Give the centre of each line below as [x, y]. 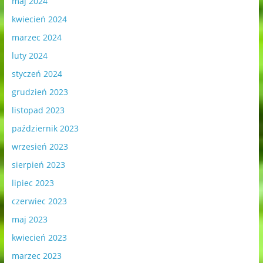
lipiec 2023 [33, 183]
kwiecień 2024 [39, 19]
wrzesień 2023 [40, 147]
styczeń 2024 [37, 74]
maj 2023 [29, 220]
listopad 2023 [38, 110]
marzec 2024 [36, 38]
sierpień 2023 [38, 165]
